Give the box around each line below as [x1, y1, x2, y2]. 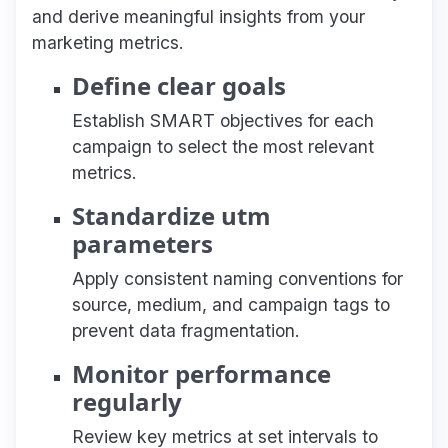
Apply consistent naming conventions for [72, 267, 403, 289]
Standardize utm [72, 198, 271, 232]
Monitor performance [72, 356, 331, 390]
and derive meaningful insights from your [32, 5, 365, 27]
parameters [72, 226, 213, 260]
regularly [72, 384, 182, 418]
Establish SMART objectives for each [72, 109, 374, 131]
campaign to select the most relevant [72, 135, 374, 157]
